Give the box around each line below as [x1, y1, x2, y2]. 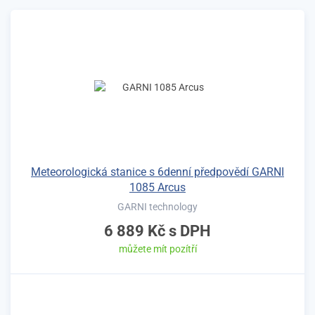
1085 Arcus [129, 180, 186, 194]
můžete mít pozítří [118, 243, 197, 255]
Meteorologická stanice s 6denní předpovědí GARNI [31, 165, 284, 179]
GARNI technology [117, 200, 198, 212]
